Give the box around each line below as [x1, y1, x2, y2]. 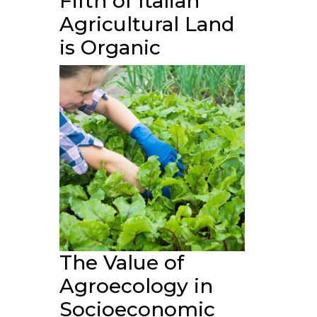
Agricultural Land [59, 12, 234, 36]
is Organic [59, 35, 161, 59]
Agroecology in [59, 273, 213, 298]
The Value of [59, 250, 184, 275]
